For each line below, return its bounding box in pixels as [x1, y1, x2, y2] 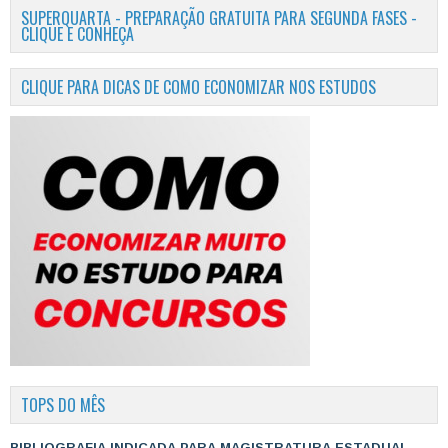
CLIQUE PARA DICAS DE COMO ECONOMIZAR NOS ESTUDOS [21, 75, 376, 100]
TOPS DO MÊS [21, 393, 105, 418]
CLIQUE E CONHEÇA [21, 22, 134, 47]
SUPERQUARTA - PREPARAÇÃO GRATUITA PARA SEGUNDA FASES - [21, 6, 417, 31]
